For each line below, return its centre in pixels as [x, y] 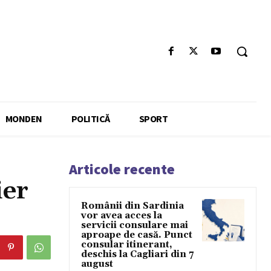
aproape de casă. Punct [137, 235]
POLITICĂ [90, 119]
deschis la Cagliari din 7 [137, 255]
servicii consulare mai [135, 226]
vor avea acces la [122, 216]
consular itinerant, [127, 245]
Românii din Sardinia [132, 206]
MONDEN [24, 119]
